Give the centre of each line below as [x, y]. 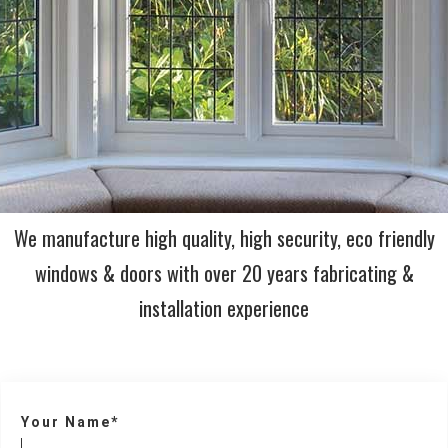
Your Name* [70, 422]
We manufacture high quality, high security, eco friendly [224, 238]
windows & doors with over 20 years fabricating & [224, 273]
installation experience [224, 308]
